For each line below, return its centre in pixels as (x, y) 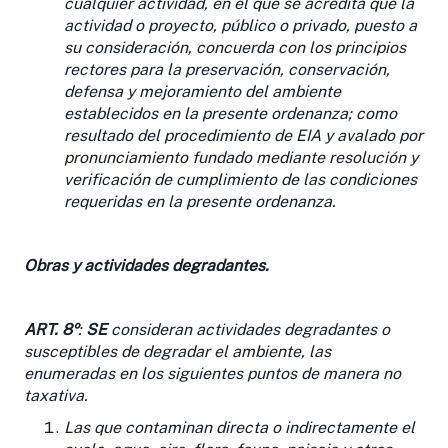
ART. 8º (51, 329)
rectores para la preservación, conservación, (227, 69)
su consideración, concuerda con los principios (235, 47)
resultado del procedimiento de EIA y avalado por (243, 135)
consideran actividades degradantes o (248, 329)
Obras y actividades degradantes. (146, 265)
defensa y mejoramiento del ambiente (202, 91)
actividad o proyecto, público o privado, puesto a (240, 25)
